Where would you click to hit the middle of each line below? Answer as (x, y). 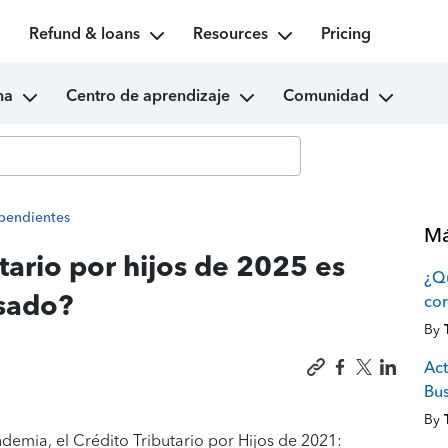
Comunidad (326, 95)
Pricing (345, 33)
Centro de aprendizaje (148, 95)
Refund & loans (84, 33)
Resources (230, 33)
